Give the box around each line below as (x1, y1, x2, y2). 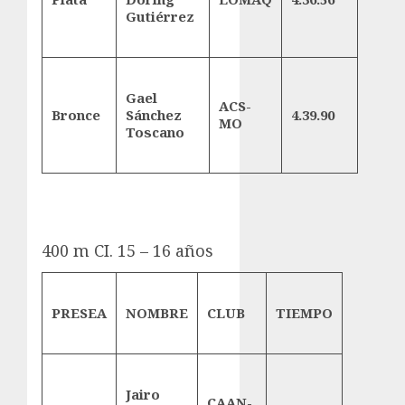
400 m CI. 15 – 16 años (42, 239, 213, 261)
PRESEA (52, 303, 107, 322)
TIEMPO (276, 303, 333, 322)
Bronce (52, 105, 100, 124)
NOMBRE (126, 303, 188, 322)
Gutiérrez (126, 6, 194, 25)
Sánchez (126, 105, 182, 124)
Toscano (126, 122, 184, 141)
